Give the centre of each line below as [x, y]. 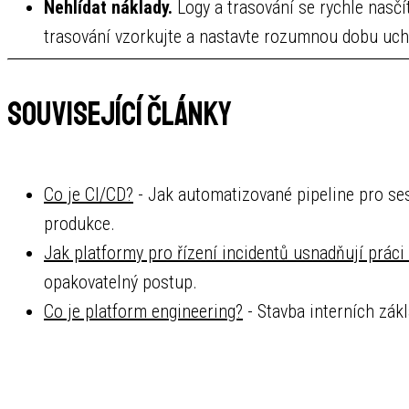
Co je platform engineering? [143, 311]
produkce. [79, 223]
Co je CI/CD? [89, 194]
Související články [120, 114]
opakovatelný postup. [121, 282]
